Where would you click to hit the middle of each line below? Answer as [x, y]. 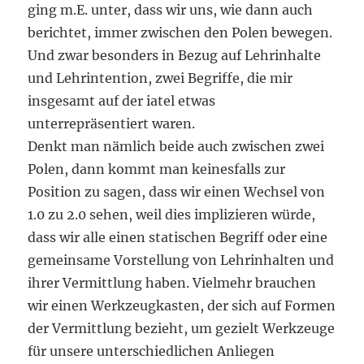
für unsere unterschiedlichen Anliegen [152, 351]
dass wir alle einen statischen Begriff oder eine [178, 237]
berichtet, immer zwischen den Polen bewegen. [180, 32]
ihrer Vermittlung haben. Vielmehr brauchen [172, 283]
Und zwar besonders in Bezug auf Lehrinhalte [175, 55]
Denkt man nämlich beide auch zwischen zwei [176, 146]
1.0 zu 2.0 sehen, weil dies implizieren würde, [172, 214]
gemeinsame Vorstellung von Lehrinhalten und [181, 260]
